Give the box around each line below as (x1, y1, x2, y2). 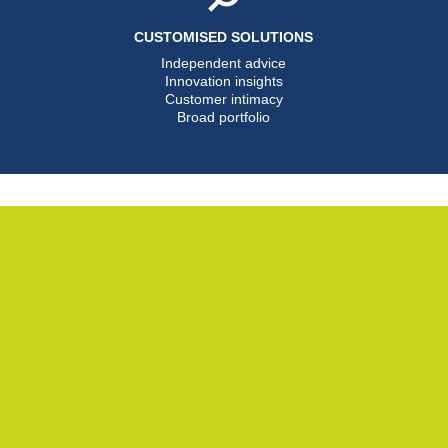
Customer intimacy (164, 90, 283, 107)
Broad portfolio (177, 108, 271, 125)
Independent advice (161, 54, 287, 71)
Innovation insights (164, 72, 283, 89)
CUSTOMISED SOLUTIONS (134, 28, 314, 45)
